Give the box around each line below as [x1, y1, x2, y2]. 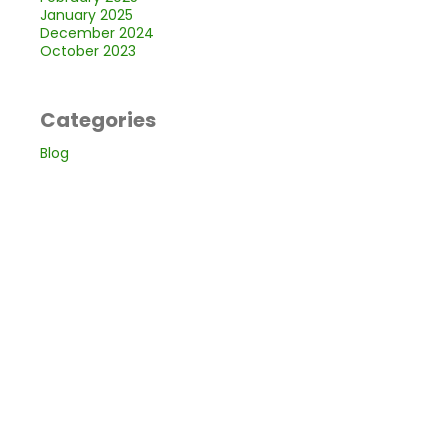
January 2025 [39, 5, 133, 25]
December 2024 [39, 23, 154, 43]
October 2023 [39, 41, 136, 61]
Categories [39, 106, 156, 134]
